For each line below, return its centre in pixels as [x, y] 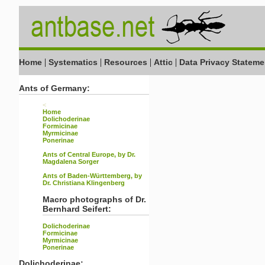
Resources [126, 62]
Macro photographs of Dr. [94, 199]
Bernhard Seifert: [77, 209]
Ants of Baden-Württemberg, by [92, 176]
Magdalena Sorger [71, 161]
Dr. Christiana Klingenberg [84, 183]
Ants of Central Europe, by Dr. [89, 154]
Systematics [73, 62]
